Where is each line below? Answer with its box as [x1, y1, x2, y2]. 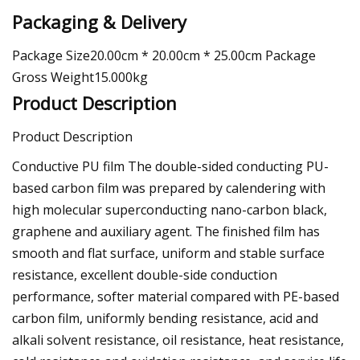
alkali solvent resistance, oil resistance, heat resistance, [12, 330, 344, 349]
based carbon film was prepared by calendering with [12, 178, 325, 197]
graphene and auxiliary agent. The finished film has [12, 222, 320, 240]
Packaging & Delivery [12, 9, 186, 34]
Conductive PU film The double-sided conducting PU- [12, 157, 329, 175]
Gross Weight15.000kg [12, 67, 148, 86]
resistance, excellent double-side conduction [12, 265, 277, 284]
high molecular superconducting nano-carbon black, [12, 200, 327, 219]
